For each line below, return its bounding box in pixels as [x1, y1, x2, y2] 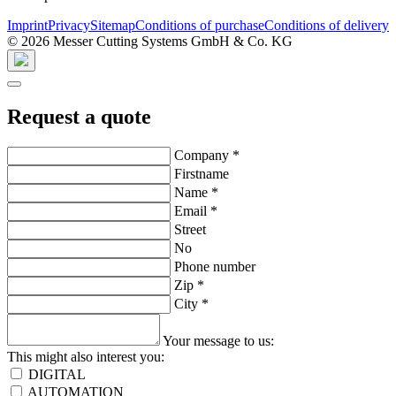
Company [174, 147, 232, 163]
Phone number [174, 258, 255, 274]
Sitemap [90, 18, 135, 34]
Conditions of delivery [264, 18, 389, 34]
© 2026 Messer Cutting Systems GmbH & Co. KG [7, 34, 293, 49]
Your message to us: [163, 332, 274, 348]
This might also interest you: [7, 348, 164, 364]
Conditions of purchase [135, 18, 264, 34]
